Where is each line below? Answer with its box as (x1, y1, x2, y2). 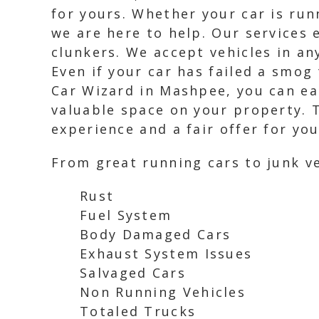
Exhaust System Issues (80, 245, 253, 262)
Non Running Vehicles (80, 283, 246, 300)
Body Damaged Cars (80, 226, 231, 243)
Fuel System (80, 206, 172, 224)
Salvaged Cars (80, 264, 186, 281)
